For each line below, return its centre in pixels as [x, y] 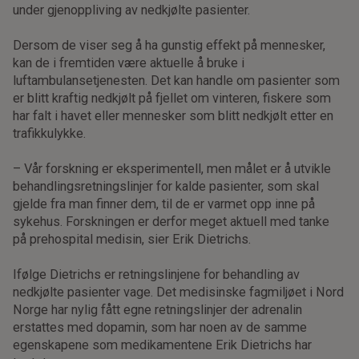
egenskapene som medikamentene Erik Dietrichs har [163, 345]
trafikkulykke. [50, 133]
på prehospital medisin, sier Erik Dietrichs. [132, 239]
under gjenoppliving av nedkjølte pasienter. [132, 10]
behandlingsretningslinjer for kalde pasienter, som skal [166, 186]
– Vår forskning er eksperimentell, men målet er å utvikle [172, 168]
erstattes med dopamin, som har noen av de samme [160, 327]
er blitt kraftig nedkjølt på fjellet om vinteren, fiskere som [172, 98]
